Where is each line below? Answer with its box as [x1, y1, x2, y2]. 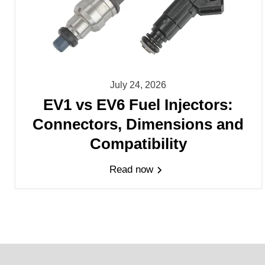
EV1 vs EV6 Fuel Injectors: [43, 96, 234, 114]
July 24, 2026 [110, 79, 167, 90]
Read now [109, 164, 157, 176]
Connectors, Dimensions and [33, 116, 244, 133]
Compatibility [89, 135, 187, 153]
